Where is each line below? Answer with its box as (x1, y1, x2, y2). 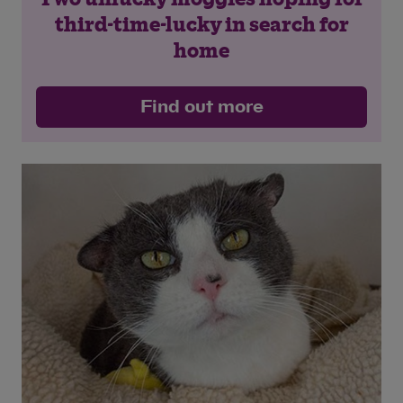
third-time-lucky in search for (54, 14, 349, 36)
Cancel (318, 40, 362, 55)
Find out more (139, 97, 264, 116)
